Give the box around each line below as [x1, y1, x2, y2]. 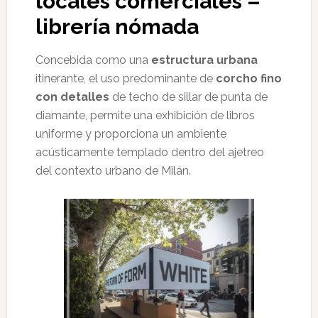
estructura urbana [150, 53, 258, 67]
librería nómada [35, 13, 199, 39]
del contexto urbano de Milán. [35, 163, 191, 177]
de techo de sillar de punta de [109, 89, 268, 104]
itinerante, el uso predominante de [35, 71, 216, 85]
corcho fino [215, 71, 282, 85]
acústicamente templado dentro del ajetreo [35, 145, 264, 159]
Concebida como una [35, 53, 151, 67]
